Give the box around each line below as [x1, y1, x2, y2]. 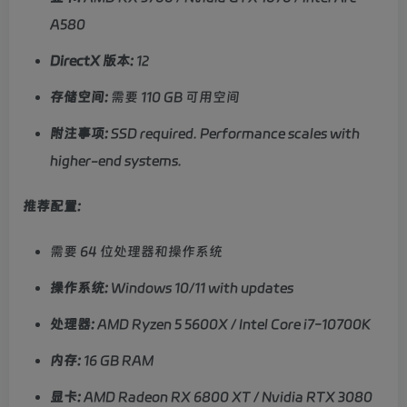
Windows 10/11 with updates [108, 280, 293, 297]
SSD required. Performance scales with [108, 125, 360, 143]
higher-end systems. [50, 153, 182, 170]
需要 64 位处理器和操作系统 [50, 243, 223, 261]
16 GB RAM [81, 352, 154, 370]
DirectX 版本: [50, 53, 134, 70]
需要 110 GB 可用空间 [108, 89, 240, 106]
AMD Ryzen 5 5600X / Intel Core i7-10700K [94, 316, 371, 333]
